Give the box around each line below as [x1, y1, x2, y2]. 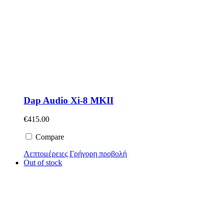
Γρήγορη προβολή [70, 149, 127, 158]
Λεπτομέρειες [24, 149, 68, 158]
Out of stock [24, 158, 62, 167]
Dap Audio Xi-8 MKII [24, 95, 113, 106]
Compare [34, 133, 64, 142]
